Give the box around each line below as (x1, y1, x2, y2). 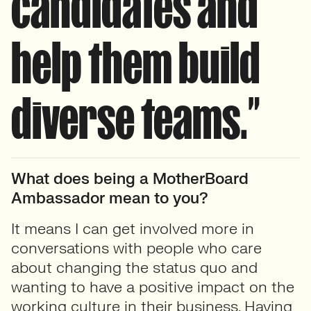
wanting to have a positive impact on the (11, 277, 294, 297)
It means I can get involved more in (11, 219, 254, 239)
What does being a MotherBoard (11, 169, 249, 189)
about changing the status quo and (11, 258, 258, 278)
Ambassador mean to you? (11, 188, 208, 208)
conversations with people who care (11, 238, 262, 258)
